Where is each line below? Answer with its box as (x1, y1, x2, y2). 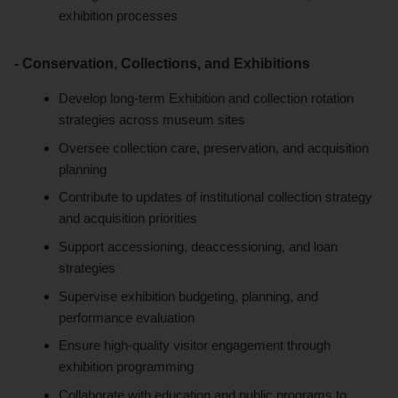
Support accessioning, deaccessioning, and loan (59, 239, 338, 255)
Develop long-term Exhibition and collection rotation (59, 91, 354, 107)
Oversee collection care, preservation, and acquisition (59, 139, 370, 155)
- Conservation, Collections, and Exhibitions (14, 56, 310, 72)
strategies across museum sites (59, 112, 246, 128)
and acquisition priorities (59, 211, 198, 227)
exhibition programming (59, 359, 195, 375)
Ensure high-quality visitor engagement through (59, 338, 331, 354)
